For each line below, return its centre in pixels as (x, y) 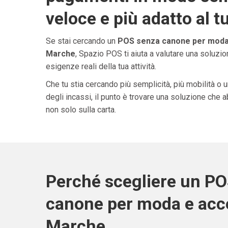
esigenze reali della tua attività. (101, 66)
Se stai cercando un (81, 41)
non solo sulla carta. (81, 109)
